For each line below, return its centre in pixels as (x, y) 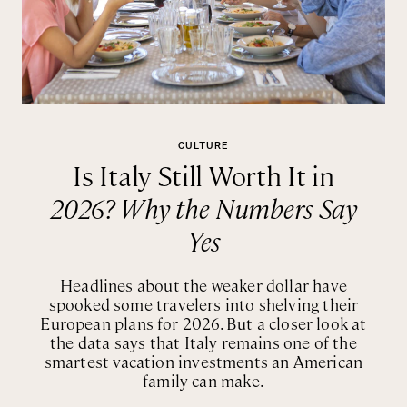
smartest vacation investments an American (203, 362)
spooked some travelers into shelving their (203, 304)
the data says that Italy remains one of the (203, 342)
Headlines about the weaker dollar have (203, 285)
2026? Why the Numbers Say (203, 208)
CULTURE (203, 147)
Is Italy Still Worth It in (203, 175)
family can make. (203, 381)
